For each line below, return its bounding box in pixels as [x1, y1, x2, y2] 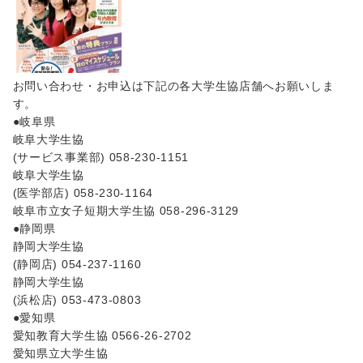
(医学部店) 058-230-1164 [12, 186, 153, 199]
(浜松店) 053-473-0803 [12, 293, 142, 306]
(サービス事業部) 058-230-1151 [12, 150, 190, 164]
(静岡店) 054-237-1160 [12, 257, 142, 271]
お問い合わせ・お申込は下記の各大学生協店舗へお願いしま [12, 79, 335, 92]
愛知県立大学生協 [12, 346, 109, 360]
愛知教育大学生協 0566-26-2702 [12, 328, 192, 342]
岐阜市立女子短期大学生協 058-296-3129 [12, 203, 240, 217]
